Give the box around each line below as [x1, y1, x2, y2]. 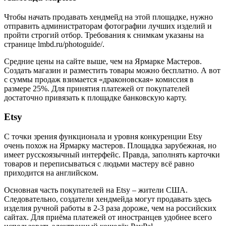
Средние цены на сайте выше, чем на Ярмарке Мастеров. [4, 56, 202, 66]
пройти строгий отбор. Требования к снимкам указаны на [4, 30, 204, 39]
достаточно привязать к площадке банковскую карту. [4, 93, 187, 102]
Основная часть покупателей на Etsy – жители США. [4, 185, 188, 194]
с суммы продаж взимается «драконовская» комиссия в [4, 75, 194, 84]
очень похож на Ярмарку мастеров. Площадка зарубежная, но [4, 141, 216, 150]
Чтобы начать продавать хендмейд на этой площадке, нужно [4, 12, 213, 21]
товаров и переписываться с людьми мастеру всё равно [4, 159, 194, 168]
